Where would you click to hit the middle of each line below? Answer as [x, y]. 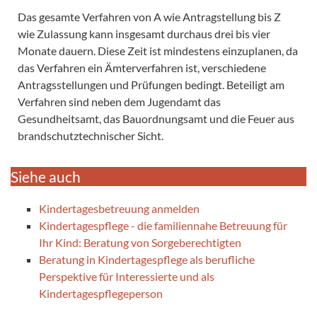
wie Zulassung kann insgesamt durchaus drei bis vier [144, 33]
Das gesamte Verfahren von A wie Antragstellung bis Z [149, 16]
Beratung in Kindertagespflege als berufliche [147, 259]
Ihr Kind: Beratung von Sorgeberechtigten [140, 242]
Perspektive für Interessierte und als [127, 276]
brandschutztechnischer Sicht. [91, 135]
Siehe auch [46, 176]
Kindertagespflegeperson [101, 293]
